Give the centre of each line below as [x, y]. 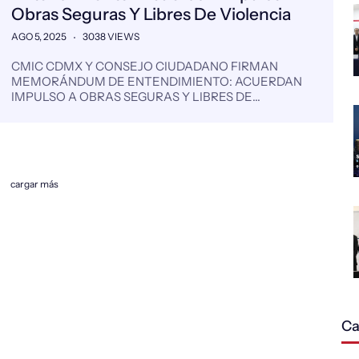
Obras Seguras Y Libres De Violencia [151, 14]
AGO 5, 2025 [39, 36]
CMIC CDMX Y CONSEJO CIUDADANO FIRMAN [145, 66]
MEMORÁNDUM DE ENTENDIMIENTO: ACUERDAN [157, 81]
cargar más [34, 184]
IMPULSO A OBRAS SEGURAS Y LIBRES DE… [136, 97]
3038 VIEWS [111, 36]
